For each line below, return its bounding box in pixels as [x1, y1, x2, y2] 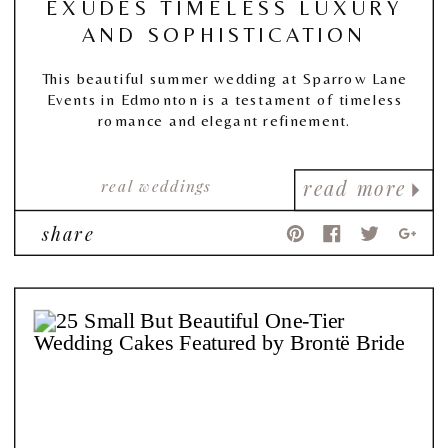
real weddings [100, 175, 212, 197]
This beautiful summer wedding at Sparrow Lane [42, 70, 408, 87]
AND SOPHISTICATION [81, 22, 367, 47]
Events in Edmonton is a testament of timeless [47, 91, 403, 108]
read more [303, 175, 407, 202]
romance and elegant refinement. [97, 112, 352, 129]
